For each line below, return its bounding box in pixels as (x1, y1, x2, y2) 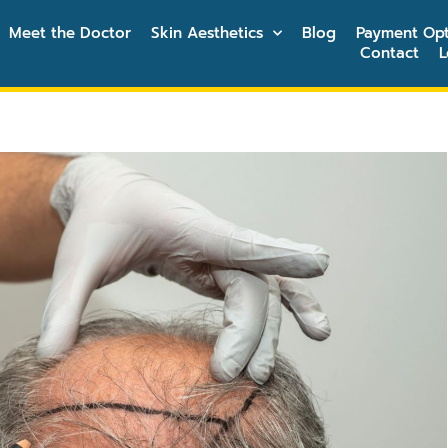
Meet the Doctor (9, 22, 132, 45)
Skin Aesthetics (151, 22, 264, 45)
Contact (360, 42, 420, 65)
